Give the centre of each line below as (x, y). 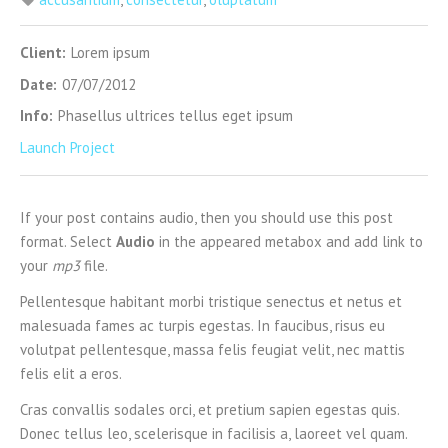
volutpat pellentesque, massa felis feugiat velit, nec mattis (212, 349)
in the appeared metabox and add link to (289, 241)
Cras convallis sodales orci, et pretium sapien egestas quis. (209, 409)
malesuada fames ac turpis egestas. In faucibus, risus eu (202, 325)
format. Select (68, 241)
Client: (43, 52)
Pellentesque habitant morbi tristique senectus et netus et (211, 301)
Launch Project (67, 147)
